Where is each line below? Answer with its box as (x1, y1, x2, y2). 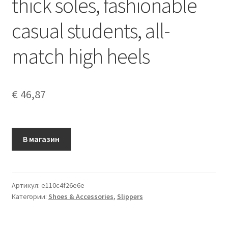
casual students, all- (11, 17, 170, 44)
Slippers (117, 191, 143, 201)
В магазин (23, 133, 60, 144)
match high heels (11, 42, 150, 69)
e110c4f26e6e (41, 180, 84, 190)
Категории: (11, 191, 48, 201)
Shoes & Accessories (48, 191, 113, 201)
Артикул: (11, 180, 41, 190)
